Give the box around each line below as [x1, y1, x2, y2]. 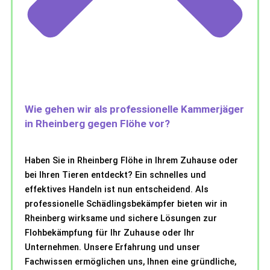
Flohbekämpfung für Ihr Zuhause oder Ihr [25, 227, 195, 239]
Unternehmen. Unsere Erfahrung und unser [25, 242, 200, 253]
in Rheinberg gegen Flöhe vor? [25, 118, 170, 130]
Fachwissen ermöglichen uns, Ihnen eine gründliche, [25, 256, 236, 268]
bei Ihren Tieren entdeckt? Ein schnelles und [25, 169, 206, 181]
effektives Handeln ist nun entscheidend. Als [25, 184, 209, 195]
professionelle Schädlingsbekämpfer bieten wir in [25, 198, 227, 210]
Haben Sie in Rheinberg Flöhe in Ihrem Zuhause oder [25, 155, 238, 166]
